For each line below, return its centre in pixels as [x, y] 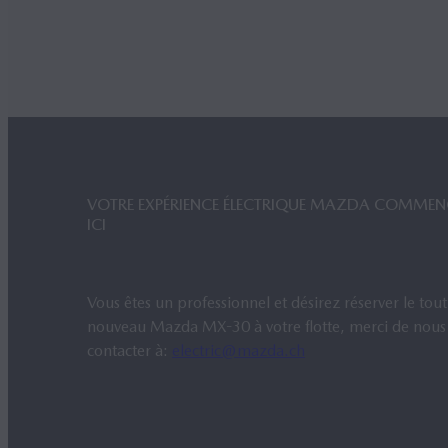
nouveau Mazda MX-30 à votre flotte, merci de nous [266, 326]
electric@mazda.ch [238, 350]
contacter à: [129, 350]
